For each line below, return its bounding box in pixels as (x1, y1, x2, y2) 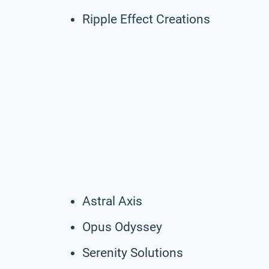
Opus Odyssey (82, 219, 162, 234)
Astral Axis (82, 193, 142, 208)
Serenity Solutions (82, 245, 183, 260)
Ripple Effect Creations (82, 11, 210, 26)
